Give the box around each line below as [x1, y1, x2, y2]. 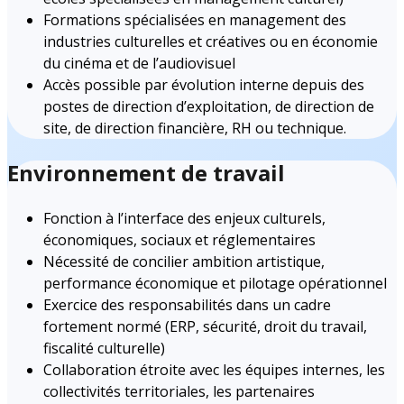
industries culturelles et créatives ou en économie [43, 31, 378, 51]
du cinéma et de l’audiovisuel [43, 52, 235, 73]
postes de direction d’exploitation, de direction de [43, 96, 374, 116]
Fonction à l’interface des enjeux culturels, [43, 207, 326, 228]
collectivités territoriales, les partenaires [43, 381, 315, 401]
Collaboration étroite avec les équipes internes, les [43, 359, 385, 380]
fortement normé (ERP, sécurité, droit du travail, [43, 316, 367, 336]
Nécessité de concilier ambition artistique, [43, 251, 325, 271]
